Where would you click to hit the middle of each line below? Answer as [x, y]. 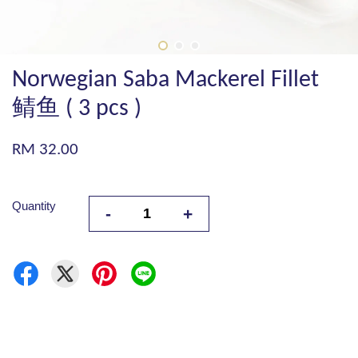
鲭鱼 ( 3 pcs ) [77, 109]
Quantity [34, 206]
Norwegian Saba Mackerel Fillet [165, 80]
